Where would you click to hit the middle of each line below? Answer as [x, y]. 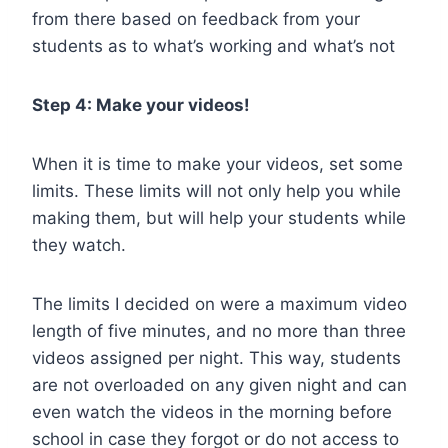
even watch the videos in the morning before [212, 411]
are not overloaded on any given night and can [219, 384]
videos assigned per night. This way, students [216, 357]
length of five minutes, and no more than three [219, 330]
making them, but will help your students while [219, 217]
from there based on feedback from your [196, 18]
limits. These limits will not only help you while [216, 190]
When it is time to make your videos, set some [217, 163]
